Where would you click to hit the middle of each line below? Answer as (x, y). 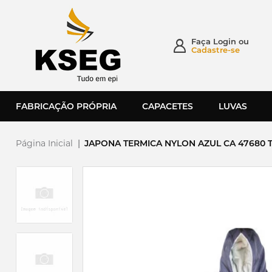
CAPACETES (168, 106)
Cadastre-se (216, 49)
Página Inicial (44, 143)
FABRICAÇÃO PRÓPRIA (66, 106)
